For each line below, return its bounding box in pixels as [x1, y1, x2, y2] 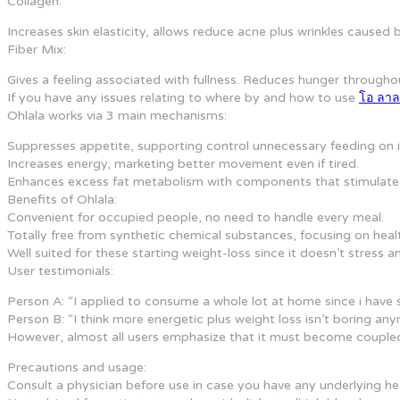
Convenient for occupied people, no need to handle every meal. [7, 209, 384, 225]
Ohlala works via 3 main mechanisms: [7, 107, 227, 123]
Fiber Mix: [7, 41, 66, 57]
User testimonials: [7, 262, 113, 279]
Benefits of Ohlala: [7, 191, 117, 207]
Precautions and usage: [7, 359, 146, 375]
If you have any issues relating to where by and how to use [7, 89, 359, 105]
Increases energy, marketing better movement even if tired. [7, 155, 359, 171]
